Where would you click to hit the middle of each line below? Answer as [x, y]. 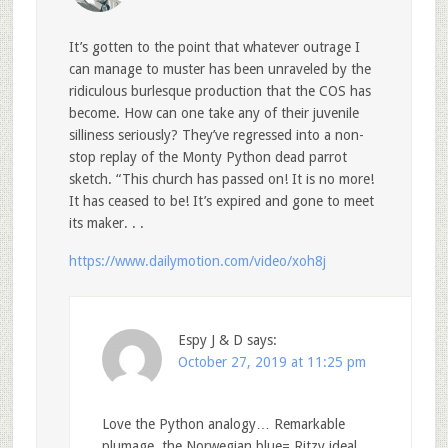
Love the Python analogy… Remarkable [223, 424]
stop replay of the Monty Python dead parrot [207, 157]
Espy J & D [210, 340]
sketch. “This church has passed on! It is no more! [221, 179]
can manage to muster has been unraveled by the [219, 69]
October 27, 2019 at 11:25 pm [271, 362]
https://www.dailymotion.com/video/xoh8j [197, 261]
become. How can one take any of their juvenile [213, 113]
